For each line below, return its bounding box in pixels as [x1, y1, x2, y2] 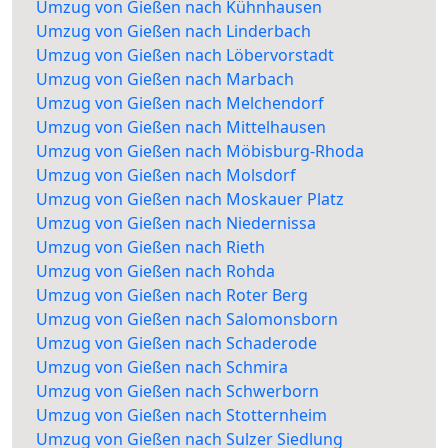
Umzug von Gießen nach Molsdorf [36, 164, 296, 187]
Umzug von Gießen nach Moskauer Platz [36, 188, 344, 211]
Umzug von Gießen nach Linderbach [36, 20, 311, 43]
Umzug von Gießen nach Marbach [36, 68, 294, 91]
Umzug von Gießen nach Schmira [36, 356, 288, 379]
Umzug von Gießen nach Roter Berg [36, 284, 308, 307]
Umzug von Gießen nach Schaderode [36, 332, 317, 355]
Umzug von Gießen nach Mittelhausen [36, 116, 326, 139]
